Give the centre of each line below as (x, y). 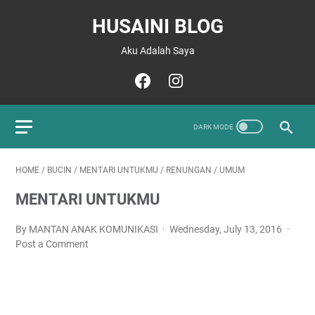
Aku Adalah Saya (157, 51)
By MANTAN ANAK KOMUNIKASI (88, 229)
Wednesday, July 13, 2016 (227, 229)
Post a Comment (52, 244)
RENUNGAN (189, 170)
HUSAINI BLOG (157, 26)
